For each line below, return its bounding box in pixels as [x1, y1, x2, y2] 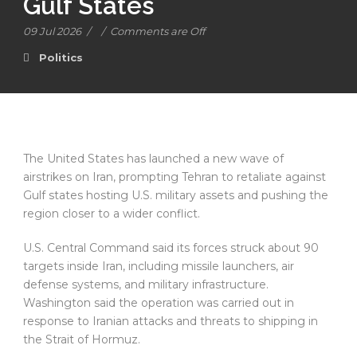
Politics [39, 51, 83, 64]
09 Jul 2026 [23, 25, 81, 37]
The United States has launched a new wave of [23, 151, 284, 166]
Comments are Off [110, 25, 205, 37]
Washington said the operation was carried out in [23, 296, 294, 310]
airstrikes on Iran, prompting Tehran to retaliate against [23, 170, 326, 184]
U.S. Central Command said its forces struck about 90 [23, 241, 319, 255]
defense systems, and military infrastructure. [23, 277, 269, 292]
